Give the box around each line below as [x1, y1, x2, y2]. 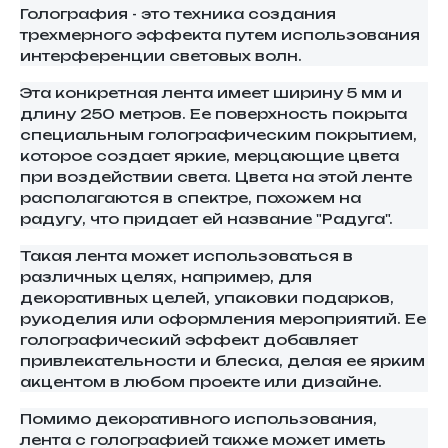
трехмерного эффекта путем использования [20, 25, 420, 43]
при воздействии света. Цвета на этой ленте [20, 167, 412, 185]
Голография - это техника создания [20, 4, 336, 22]
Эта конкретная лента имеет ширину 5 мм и [20, 83, 402, 101]
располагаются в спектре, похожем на [20, 188, 361, 206]
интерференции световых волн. [20, 46, 302, 64]
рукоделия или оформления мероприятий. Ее [20, 309, 426, 327]
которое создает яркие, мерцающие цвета [20, 146, 399, 164]
